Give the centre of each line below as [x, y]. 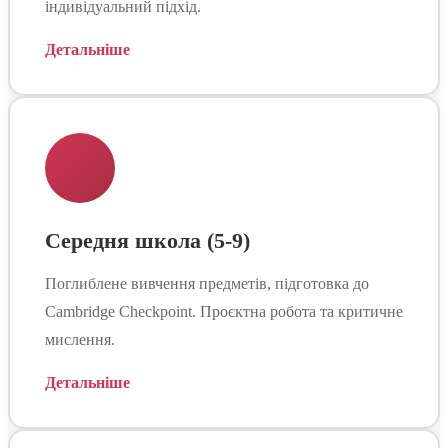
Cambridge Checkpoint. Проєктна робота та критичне [224, 311]
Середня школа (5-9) [147, 240]
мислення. [80, 339]
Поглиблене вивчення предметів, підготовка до [207, 283]
